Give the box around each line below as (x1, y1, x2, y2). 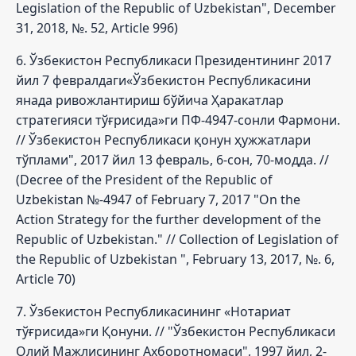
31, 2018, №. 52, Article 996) (16, 18, 178, 37)
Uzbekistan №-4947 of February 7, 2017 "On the (16, 190, 300, 208)
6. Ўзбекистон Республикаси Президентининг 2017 (16, 51, 331, 69)
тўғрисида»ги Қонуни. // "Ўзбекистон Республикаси (16, 322, 335, 340)
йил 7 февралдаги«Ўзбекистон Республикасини (16, 71, 311, 89)
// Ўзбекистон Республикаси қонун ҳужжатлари (16, 130, 311, 149)
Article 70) (16, 269, 75, 288)
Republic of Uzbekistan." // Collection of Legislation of (16, 230, 339, 248)
